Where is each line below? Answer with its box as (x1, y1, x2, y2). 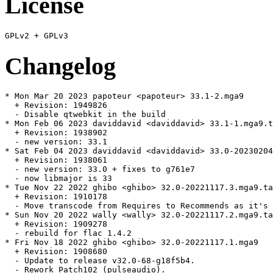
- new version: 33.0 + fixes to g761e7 (5, 165, 195, 174)
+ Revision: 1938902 (5, 128, 107, 138)
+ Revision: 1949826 (5, 101, 107, 110)
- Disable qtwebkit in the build (5, 110, 166, 119)
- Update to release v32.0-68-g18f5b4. (5, 256, 195, 266)
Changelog (5, 52, 116, 80)
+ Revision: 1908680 (5, 247, 107, 257)
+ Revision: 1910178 (5, 192, 107, 202)
